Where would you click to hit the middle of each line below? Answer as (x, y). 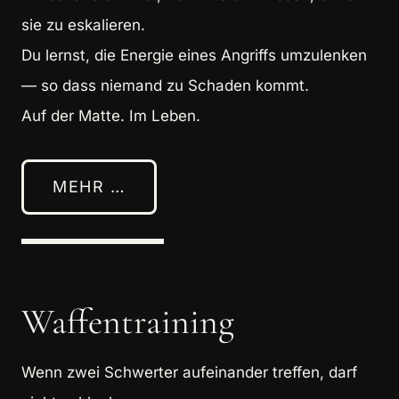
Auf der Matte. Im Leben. (111, 115)
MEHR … (89, 186)
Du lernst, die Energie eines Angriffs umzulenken (194, 55)
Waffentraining (128, 321)
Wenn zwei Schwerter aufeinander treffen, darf (189, 372)
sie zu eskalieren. (83, 24)
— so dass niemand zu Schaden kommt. (165, 85)
